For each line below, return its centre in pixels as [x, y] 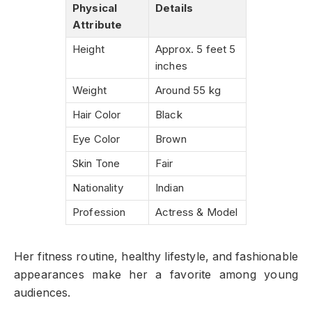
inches [171, 65]
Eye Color [96, 139]
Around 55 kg [188, 90]
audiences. [42, 292]
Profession [99, 212]
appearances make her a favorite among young [156, 274]
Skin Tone [96, 163]
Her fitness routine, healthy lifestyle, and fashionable [156, 256]
